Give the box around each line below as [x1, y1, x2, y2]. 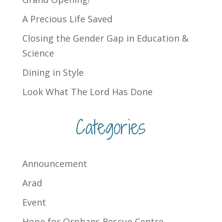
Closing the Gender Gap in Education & [22, 32, 188, 45]
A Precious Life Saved [22, 13, 112, 25]
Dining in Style [22, 66, 84, 79]
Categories [76, 114, 146, 141]
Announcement [22, 158, 87, 170]
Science [22, 47, 54, 59]
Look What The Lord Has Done [22, 86, 153, 98]
